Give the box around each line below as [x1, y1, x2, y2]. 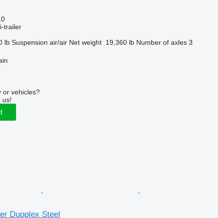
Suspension [11, 38, 48, 46]
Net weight [69, 38, 102, 46]
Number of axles [136, 38, 187, 46]
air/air [49, 38, 67, 46]
